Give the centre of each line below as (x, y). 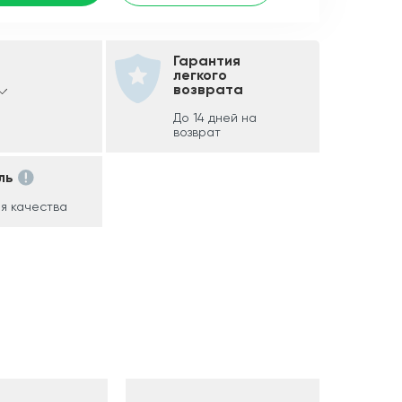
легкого (200, 74)
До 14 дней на (215, 117)
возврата (208, 89)
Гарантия (207, 60)
